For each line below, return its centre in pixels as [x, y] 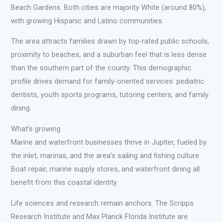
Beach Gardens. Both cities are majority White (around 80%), [109, 7]
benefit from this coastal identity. [65, 182]
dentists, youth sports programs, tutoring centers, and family [110, 95]
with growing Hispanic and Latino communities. [87, 21]
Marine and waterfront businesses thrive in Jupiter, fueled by [109, 142]
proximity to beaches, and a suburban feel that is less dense [109, 55]
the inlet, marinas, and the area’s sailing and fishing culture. [106, 155]
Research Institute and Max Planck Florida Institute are [100, 216]
